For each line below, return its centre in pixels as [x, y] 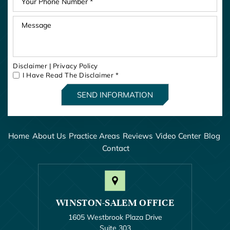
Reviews [138, 136]
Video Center [178, 136]
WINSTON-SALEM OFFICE [115, 203]
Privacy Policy [75, 66]
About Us [49, 136]
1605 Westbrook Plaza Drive [115, 217]
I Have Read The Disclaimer [69, 75]
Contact [116, 148]
